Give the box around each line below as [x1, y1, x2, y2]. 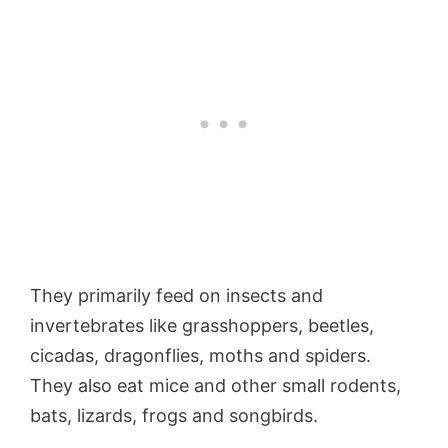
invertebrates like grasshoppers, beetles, [30, 315, 374, 337]
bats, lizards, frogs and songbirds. [30, 405, 318, 427]
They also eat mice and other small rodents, [30, 375, 401, 397]
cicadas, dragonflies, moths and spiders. [30, 345, 371, 367]
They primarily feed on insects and [30, 285, 323, 307]
